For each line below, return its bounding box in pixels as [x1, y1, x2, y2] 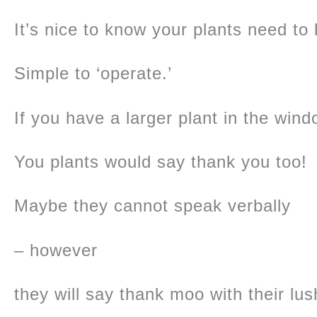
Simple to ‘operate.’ [14, 64, 172, 83]
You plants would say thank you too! [14, 151, 307, 171]
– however [14, 240, 98, 260]
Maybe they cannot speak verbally [14, 196, 291, 216]
